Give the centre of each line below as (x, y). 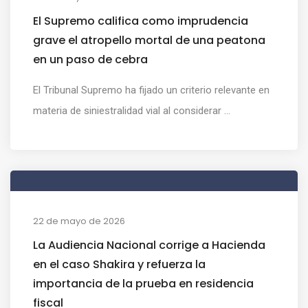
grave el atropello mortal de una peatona (149, 40)
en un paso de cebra (90, 59)
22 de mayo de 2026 (79, 221)
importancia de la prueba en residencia (143, 283)
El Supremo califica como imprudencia (141, 21)
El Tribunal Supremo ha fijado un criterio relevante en (151, 90)
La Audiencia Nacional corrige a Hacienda (149, 245)
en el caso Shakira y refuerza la (119, 264)
